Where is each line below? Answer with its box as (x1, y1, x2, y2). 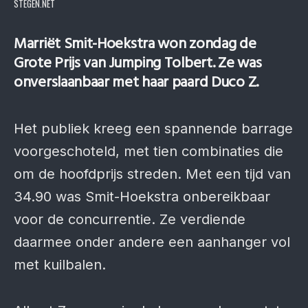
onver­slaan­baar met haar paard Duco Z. (14, 71, 258, 95)
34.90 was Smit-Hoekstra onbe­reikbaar (14, 188, 270, 205)
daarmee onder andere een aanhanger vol (14, 234, 290, 250)
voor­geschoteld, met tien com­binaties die (14, 143, 283, 159)
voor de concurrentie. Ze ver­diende (14, 211, 245, 228)
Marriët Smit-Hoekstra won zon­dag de (14, 32, 256, 56)
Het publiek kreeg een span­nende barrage (14, 120, 293, 137)
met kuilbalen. (14, 256, 106, 273)
